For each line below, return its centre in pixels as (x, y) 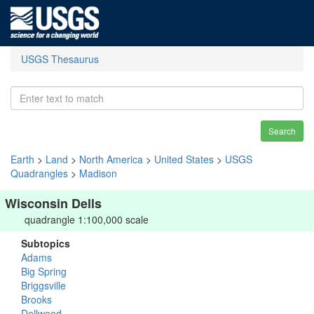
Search (282, 131)
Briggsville (43, 285)
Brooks (36, 299)
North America (111, 159)
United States (184, 159)
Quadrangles (39, 173)
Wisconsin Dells (53, 203)
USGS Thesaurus (60, 59)
